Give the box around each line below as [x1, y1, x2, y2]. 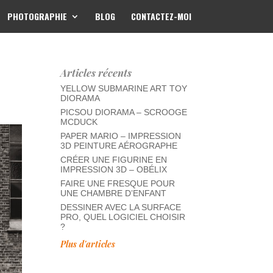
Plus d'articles [60, 238, 115, 250]
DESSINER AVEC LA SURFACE [60, 202, 181, 212]
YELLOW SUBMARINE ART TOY [60, 83, 187, 93]
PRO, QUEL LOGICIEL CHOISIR [60, 212, 185, 222]
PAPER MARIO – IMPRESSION [60, 131, 181, 141]
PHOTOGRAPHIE [7, 10, 67, 23]
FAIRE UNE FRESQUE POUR [60, 179, 175, 188]
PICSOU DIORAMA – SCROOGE [60, 107, 187, 117]
